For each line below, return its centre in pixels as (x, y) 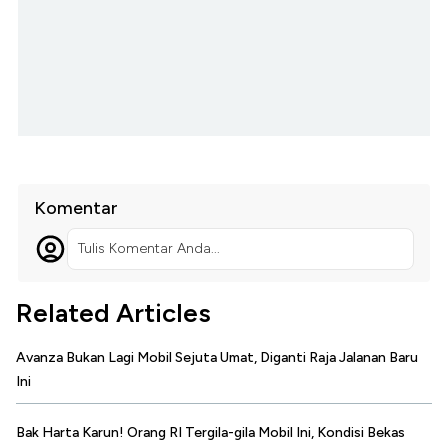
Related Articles (113, 313)
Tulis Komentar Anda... (148, 249)
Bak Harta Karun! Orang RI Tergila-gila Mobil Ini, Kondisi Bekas (210, 433)
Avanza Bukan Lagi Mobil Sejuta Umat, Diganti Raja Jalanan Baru (217, 358)
